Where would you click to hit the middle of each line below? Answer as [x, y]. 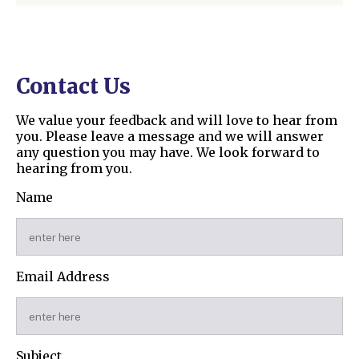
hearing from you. [74, 169]
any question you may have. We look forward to [168, 153]
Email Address [63, 277]
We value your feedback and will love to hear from [177, 121]
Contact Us [73, 87]
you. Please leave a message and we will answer [170, 137]
